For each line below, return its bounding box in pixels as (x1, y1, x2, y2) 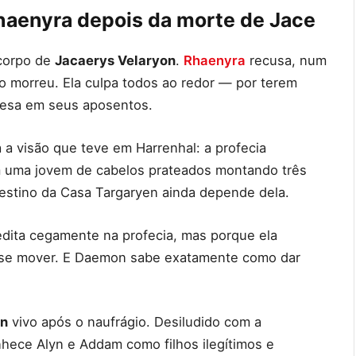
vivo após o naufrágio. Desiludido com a (8, 314, 261, 331)
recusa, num (246, 52, 327, 69)
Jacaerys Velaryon (55, 52, 176, 69)
